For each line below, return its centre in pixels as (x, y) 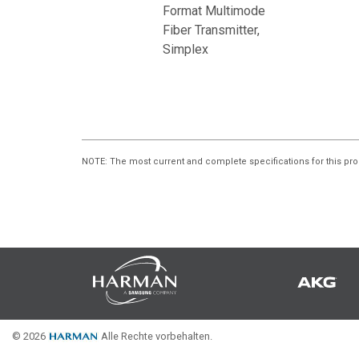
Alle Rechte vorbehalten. (155, 336)
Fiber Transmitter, (211, 30)
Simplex (185, 49)
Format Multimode (214, 11)
